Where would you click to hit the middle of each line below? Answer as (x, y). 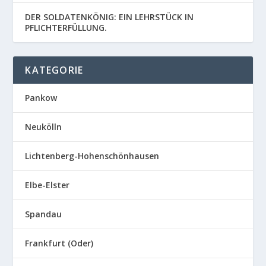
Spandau (44, 214)
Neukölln (44, 127)
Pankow (41, 98)
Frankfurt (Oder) (59, 243)
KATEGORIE (54, 70)
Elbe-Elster (47, 185)
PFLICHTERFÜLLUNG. (66, 28)
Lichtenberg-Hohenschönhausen (92, 156)
